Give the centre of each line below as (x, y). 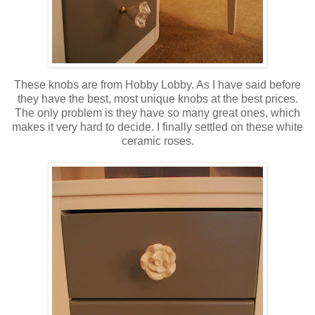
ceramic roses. (157, 141)
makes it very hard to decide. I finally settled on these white (157, 127)
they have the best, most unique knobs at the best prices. (157, 99)
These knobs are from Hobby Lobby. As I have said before (157, 85)
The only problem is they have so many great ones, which (157, 113)
